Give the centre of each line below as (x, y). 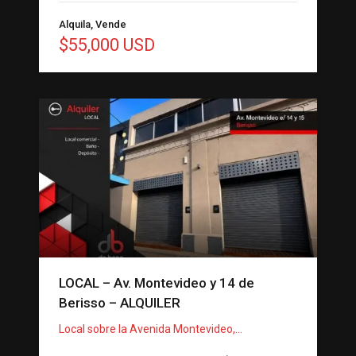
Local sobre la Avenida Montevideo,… (151, 329)
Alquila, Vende (93, 25)
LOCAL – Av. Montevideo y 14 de (157, 283)
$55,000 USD (107, 45)
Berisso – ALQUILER (120, 303)
